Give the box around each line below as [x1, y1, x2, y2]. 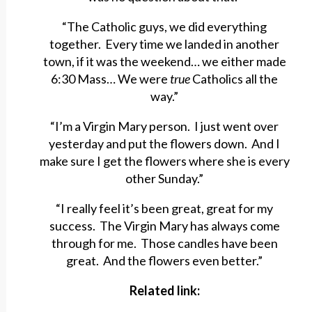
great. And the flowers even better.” [66, 253, 263, 269]
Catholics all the [192, 71, 279, 87]
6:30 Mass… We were [51, 71, 171, 87]
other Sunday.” [125, 171, 204, 187]
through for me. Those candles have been [51, 235, 278, 251]
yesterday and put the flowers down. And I [49, 136, 281, 152]
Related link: [129, 283, 200, 299]
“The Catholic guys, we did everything [62, 19, 267, 35]
